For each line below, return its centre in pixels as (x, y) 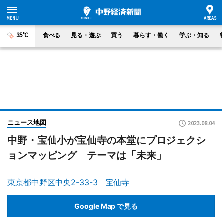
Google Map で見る (106, 206)
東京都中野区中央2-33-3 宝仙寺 (68, 182)
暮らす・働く (151, 35)
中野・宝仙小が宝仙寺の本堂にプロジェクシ (107, 140)
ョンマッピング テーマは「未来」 (87, 155)
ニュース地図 (27, 122)
